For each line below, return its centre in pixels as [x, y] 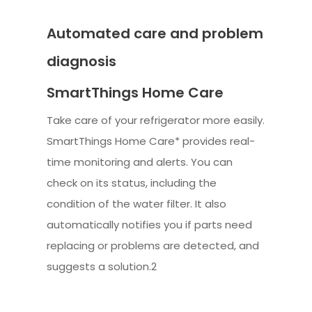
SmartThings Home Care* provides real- [151, 141]
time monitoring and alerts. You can [140, 162]
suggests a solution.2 [102, 266]
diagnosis [82, 61]
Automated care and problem [155, 33]
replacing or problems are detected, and [153, 245]
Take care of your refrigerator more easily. [156, 120]
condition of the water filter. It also [137, 203]
